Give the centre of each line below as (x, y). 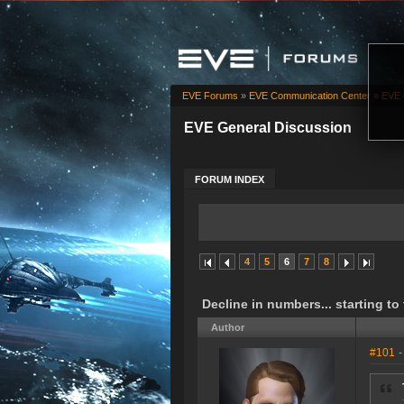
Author (228, 328)
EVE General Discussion (268, 128)
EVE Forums (210, 96)
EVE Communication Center (310, 96)
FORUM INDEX (230, 180)
